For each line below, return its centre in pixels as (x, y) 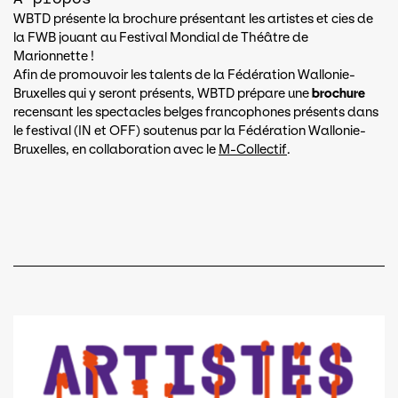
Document (49, 326)
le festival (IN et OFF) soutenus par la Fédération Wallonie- (190, 131)
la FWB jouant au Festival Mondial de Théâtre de (161, 38)
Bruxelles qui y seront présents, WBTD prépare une (163, 94)
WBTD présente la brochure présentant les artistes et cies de (193, 19)
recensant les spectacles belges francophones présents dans (196, 112)
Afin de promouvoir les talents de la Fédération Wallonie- (184, 75)
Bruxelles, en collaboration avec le (116, 150)
